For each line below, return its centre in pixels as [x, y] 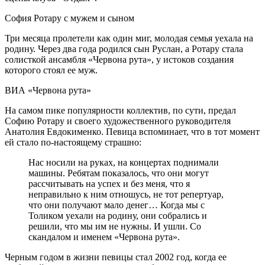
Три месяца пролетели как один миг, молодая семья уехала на [129, 38]
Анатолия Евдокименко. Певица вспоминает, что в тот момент [132, 132]
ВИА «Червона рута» [48, 91]
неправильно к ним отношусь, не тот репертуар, [126, 195]
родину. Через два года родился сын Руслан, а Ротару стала [124, 49]
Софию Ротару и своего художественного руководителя [118, 121]
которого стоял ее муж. [51, 70]
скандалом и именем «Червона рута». [104, 237]
